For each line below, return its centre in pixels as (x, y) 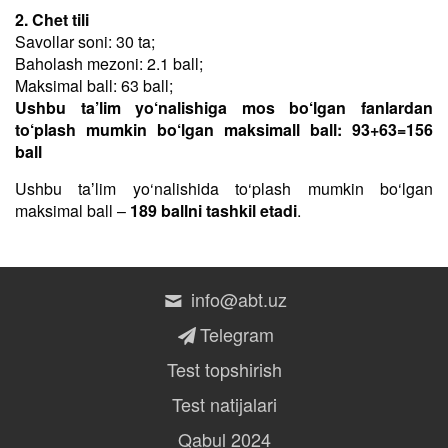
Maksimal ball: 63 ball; (94, 85)
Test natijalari (224, 404)
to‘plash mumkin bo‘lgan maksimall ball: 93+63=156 (224, 129)
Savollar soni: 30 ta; (85, 41)
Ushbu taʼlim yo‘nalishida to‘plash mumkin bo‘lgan (224, 188)
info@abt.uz (237, 299)
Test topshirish (224, 369)
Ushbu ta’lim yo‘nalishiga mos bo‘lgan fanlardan (224, 107)
